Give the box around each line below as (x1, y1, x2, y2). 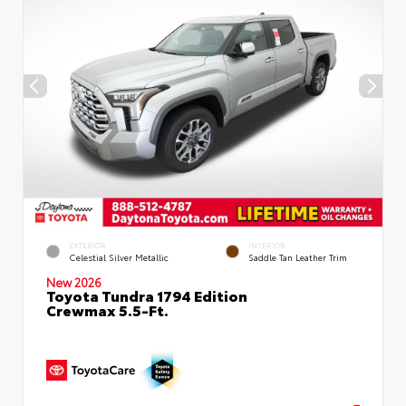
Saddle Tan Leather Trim (248, 250, 347, 263)
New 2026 (46, 273, 101, 290)
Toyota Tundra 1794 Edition (46, 284, 247, 305)
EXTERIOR (69, 239, 106, 250)
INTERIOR (248, 239, 285, 250)
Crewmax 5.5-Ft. (46, 298, 169, 320)
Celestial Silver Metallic (69, 250, 169, 263)
